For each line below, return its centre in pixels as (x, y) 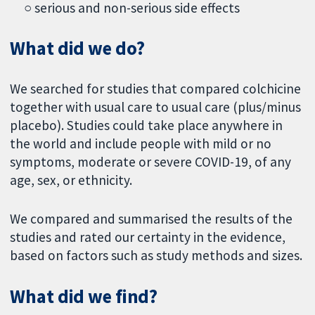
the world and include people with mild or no (141, 144)
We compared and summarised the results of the (152, 219)
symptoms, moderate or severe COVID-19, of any (151, 162)
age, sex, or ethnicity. (71, 180)
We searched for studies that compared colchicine (156, 89)
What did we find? (84, 296)
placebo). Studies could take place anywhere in (147, 126)
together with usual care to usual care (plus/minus (156, 107)
